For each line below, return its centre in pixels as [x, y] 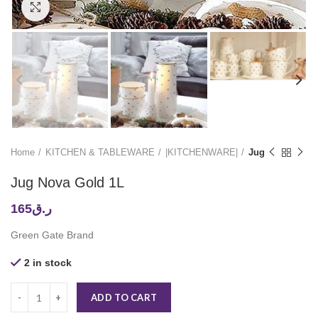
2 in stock [48, 263]
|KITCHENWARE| [202, 153]
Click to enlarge [84, 7]
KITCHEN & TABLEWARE [100, 153]
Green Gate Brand [52, 235]
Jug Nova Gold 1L [67, 183]
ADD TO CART [124, 298]
